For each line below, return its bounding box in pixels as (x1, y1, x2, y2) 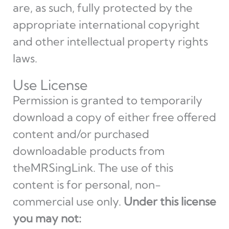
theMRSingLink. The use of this (12, 161, 173, 175)
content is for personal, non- (12, 177, 161, 192)
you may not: (12, 211, 81, 225)
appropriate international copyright (12, 17, 200, 32)
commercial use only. (12, 194, 124, 209)
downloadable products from (12, 144, 165, 158)
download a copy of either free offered (12, 110, 216, 124)
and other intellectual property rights (12, 34, 208, 49)
